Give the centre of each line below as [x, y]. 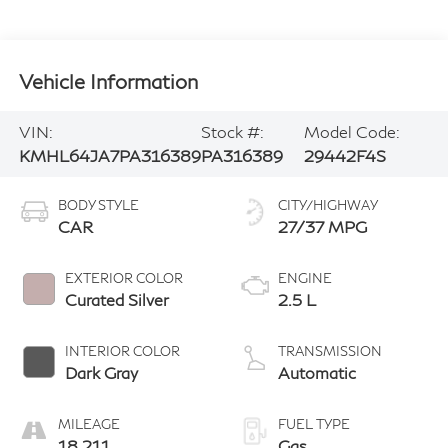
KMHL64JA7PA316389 [109, 155]
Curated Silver [116, 299]
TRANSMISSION [330, 350]
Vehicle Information [108, 80]
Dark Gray [101, 372]
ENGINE [305, 277]
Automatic [317, 372]
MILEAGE [88, 423]
